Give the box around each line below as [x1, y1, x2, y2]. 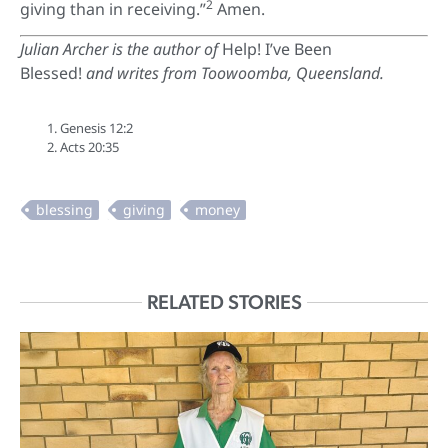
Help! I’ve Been [222, 38, 332, 61]
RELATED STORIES [146, 290, 302, 315]
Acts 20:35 [60, 138, 119, 157]
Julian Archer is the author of [20, 38, 222, 61]
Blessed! [20, 62, 82, 85]
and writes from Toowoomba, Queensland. [82, 62, 384, 85]
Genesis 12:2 [60, 119, 133, 138]
